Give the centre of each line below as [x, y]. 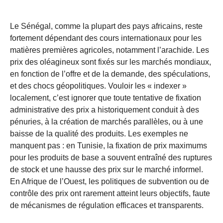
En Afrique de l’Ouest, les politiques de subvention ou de [110, 181]
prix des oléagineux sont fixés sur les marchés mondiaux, [111, 62]
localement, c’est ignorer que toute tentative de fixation [106, 98]
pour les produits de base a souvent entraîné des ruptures [111, 157]
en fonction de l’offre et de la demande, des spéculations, [110, 74]
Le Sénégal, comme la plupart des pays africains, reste [106, 26]
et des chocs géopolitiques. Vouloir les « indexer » [98, 86]
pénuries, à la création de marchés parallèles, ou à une [107, 121]
